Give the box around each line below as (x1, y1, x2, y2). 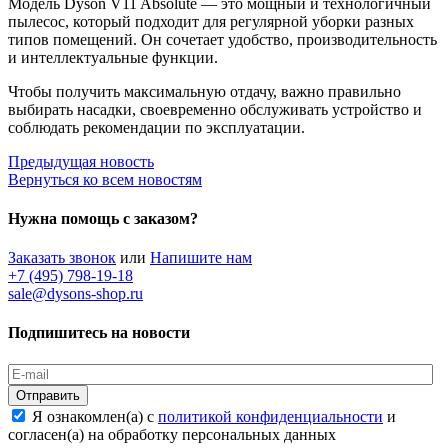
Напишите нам (150, 249, 252, 267)
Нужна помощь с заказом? (8, 209, 198, 227)
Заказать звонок (8, 249, 116, 267)
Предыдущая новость (8, 152, 154, 170)
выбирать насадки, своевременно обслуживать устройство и (8, 100, 422, 118)
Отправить (16, 387, 80, 403)
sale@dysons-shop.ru (8, 285, 143, 303)
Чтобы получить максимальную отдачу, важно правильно (8, 82, 401, 100)
